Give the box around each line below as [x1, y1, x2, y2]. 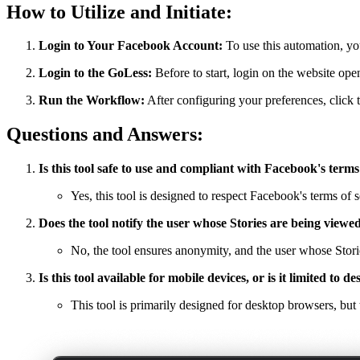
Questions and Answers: [6, 124, 203, 145]
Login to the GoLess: [39, 66, 152, 80]
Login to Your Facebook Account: [39, 39, 223, 53]
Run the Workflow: [39, 93, 145, 108]
